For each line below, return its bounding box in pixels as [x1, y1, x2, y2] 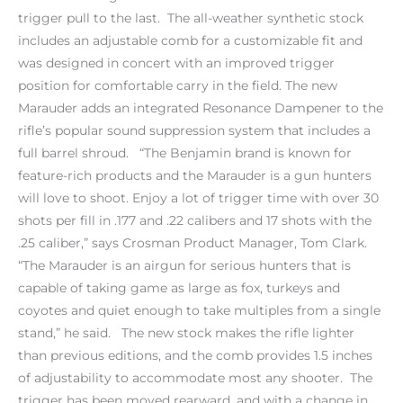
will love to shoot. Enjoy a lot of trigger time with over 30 [18, 191, 379, 206]
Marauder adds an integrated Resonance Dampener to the [18, 101, 383, 116]
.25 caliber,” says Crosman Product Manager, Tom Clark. [18, 236, 367, 251]
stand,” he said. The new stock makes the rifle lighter [18, 326, 354, 341]
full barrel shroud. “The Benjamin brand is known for [18, 146, 352, 161]
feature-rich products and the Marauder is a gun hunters [18, 168, 372, 184]
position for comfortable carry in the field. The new [18, 78, 337, 94]
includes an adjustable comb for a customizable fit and [18, 33, 363, 49]
